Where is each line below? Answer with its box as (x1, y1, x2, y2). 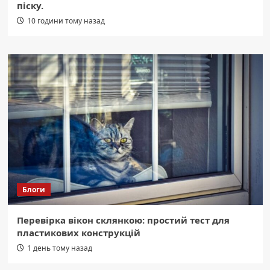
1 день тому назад (27, 243, 92, 254)
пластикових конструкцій (16, 227, 140, 239)
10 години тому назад (27, 16, 105, 27)
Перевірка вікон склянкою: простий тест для (16, 214, 230, 227)
